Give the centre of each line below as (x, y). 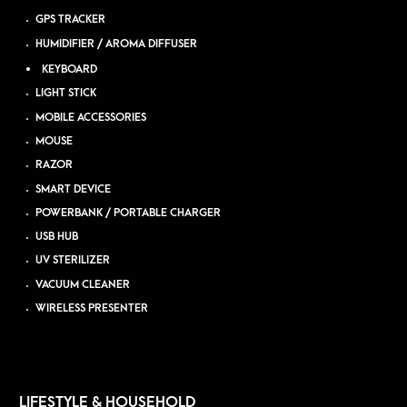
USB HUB (57, 237)
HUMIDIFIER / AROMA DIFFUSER (117, 44)
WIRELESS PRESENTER (92, 309)
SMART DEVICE (74, 189)
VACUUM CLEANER (83, 284)
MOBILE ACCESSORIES (91, 117)
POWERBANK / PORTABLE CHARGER (129, 213)
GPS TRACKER (71, 20)
